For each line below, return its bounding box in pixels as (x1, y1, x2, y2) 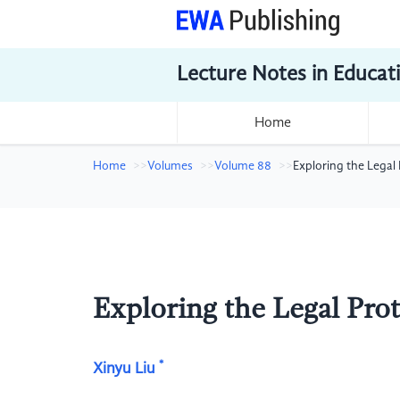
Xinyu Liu (93, 361, 155, 377)
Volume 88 (214, 160, 271, 172)
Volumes (147, 160, 193, 172)
